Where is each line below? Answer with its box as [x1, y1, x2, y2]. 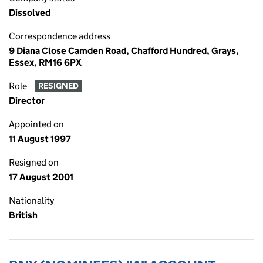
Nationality [9, 195, 54, 206]
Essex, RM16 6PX [9, 57, 82, 68]
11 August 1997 [9, 133, 71, 144]
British [9, 210, 38, 221]
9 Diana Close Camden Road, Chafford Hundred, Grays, [9, 45, 239, 56]
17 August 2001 [9, 171, 73, 183]
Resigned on [9, 157, 59, 168]
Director [9, 95, 45, 106]
